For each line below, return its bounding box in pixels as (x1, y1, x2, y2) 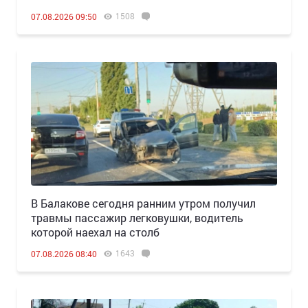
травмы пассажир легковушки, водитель (31, 210, 243, 225)
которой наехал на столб (31, 225, 159, 240)
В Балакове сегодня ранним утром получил (31, 196, 256, 211)
